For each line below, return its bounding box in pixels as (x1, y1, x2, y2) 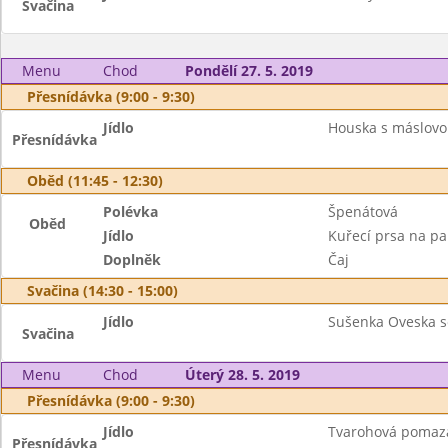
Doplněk (103, 250, 162, 269)
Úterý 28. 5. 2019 (184, 365, 300, 384)
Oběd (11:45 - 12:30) (27, 171, 163, 190)
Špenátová (327, 202, 398, 221)
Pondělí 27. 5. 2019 (184, 61, 313, 80)
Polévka (103, 202, 159, 221)
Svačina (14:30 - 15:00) (27, 281, 178, 300)
